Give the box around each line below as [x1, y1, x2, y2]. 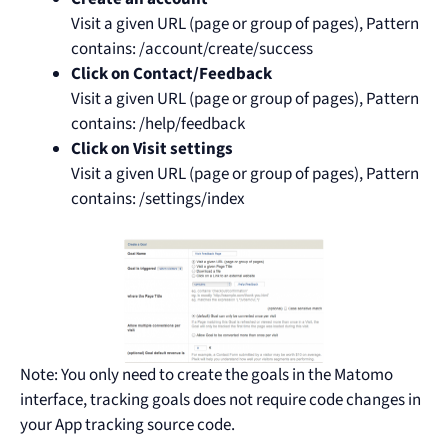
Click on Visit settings [71, 137, 233, 162]
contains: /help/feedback [71, 112, 245, 137]
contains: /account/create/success [71, 37, 313, 62]
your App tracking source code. [20, 413, 235, 438]
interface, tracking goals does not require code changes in [20, 388, 421, 413]
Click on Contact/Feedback [71, 62, 272, 87]
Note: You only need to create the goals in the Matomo [20, 363, 393, 388]
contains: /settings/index [71, 187, 245, 212]
